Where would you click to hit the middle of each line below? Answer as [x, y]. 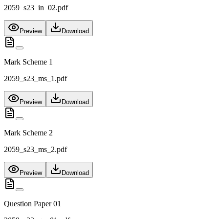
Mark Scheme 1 [28, 62]
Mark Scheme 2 [28, 133]
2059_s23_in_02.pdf [36, 8]
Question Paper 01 [33, 204]
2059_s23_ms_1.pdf [35, 79]
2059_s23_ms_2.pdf [35, 150]
